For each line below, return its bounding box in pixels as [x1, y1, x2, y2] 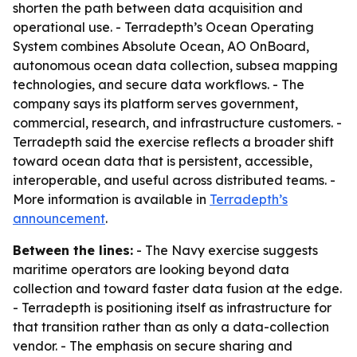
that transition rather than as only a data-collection [13, 319, 329, 335]
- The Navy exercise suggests [133, 242, 318, 258]
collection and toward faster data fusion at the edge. [13, 280, 342, 296]
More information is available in [13, 191, 210, 207]
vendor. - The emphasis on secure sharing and [13, 338, 292, 354]
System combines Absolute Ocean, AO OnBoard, [13, 38, 309, 54]
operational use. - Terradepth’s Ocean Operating [13, 19, 314, 35]
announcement [13, 210, 105, 226]
